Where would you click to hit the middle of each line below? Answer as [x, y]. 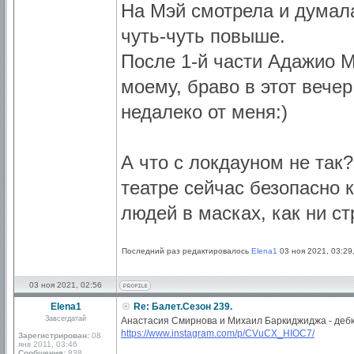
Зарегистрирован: [54, 335]
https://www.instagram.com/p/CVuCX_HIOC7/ [218, 333]
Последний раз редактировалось [186, 251]
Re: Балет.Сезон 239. [182, 307]
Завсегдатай [66, 318]
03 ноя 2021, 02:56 [66, 285]
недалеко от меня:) [204, 112]
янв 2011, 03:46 [48, 344]
